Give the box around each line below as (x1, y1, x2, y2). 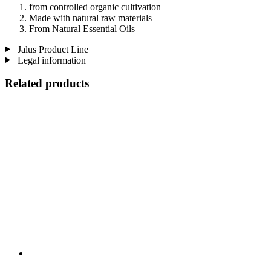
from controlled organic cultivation (29, 1, 161, 12)
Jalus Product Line (15, 44, 88, 54)
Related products (5, 77, 89, 90)
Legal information (15, 54, 86, 65)
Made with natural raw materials (29, 12, 152, 23)
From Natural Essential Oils (29, 23, 135, 34)
